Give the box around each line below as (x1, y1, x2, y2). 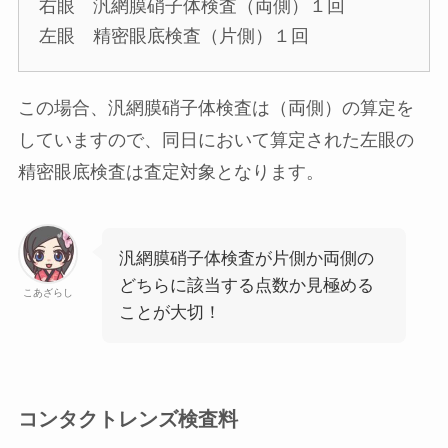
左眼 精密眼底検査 (38, 25, 201, 46)
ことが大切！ (118, 302, 221, 322)
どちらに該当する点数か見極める (118, 275, 374, 295)
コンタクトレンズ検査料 (17, 407, 238, 430)
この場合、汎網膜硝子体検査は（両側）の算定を (17, 97, 414, 118)
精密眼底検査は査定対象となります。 (17, 161, 324, 182)
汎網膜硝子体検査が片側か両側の (118, 248, 374, 268)
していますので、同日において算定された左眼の (17, 129, 414, 150)
